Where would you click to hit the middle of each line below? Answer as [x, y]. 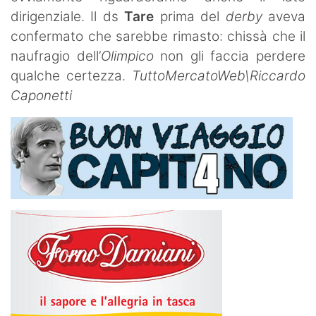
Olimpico [127, 56]
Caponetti [41, 95]
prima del [190, 16]
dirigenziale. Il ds [68, 16]
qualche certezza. [71, 75]
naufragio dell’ [56, 56]
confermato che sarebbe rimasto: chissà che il [158, 36]
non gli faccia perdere [230, 56]
